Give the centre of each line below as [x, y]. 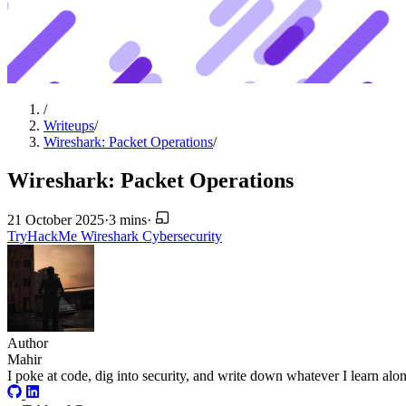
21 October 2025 [56, 220]
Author [28, 343]
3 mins [128, 220]
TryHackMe [44, 237]
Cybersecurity [182, 237]
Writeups [69, 125]
